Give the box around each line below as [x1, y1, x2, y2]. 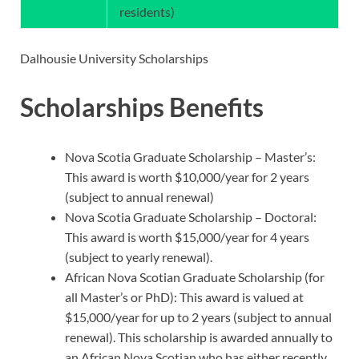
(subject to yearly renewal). [65, 249, 212, 265]
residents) [119, 3, 175, 19]
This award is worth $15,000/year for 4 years [65, 229, 309, 245]
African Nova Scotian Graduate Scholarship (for [65, 269, 325, 285]
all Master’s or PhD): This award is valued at [65, 289, 304, 305]
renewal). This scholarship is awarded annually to [65, 329, 333, 345]
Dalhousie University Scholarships [20, 50, 208, 66]
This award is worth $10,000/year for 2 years [65, 169, 309, 185]
